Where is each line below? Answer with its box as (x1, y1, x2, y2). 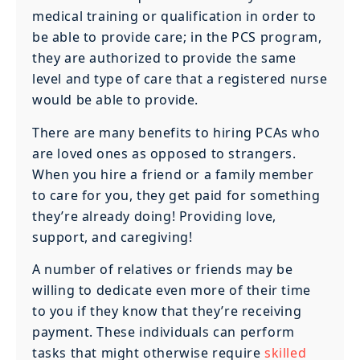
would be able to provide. (32, 91, 199, 109)
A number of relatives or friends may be (32, 260, 293, 278)
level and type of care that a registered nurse (32, 70, 328, 88)
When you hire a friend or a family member (32, 165, 314, 183)
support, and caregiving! (32, 227, 193, 246)
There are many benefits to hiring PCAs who (32, 123, 321, 141)
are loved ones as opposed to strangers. (32, 144, 297, 162)
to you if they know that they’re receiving (32, 302, 302, 320)
